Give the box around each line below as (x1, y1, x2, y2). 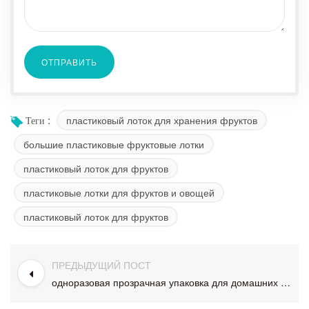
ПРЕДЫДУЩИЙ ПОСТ (52, 257, 151, 272)
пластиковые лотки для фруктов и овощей (23, 185, 215, 199)
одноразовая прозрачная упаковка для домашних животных (281, 275, 290, 289)
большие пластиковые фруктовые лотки (23, 137, 204, 151)
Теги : (26, 113, 50, 130)
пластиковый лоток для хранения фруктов (66, 112, 257, 127)
